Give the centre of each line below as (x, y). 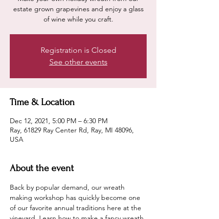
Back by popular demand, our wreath (68, 187)
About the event (42, 168)
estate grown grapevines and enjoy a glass (78, 9)
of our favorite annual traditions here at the (77, 208)
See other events (78, 62)
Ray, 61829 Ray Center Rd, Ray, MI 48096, (72, 130)
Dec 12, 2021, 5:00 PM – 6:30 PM (59, 121)
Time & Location (42, 102)
